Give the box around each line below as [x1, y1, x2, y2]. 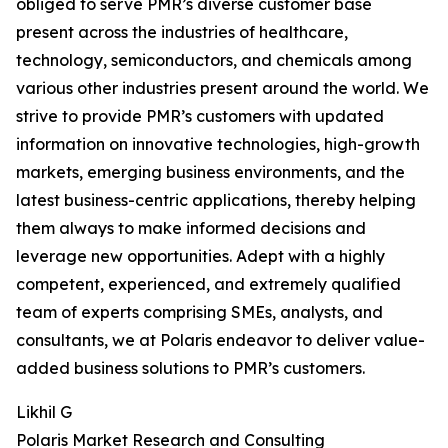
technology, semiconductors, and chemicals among [16, 50, 412, 71]
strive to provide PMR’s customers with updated [16, 106, 384, 127]
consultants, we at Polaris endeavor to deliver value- [16, 330, 425, 351]
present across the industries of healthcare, [16, 22, 348, 43]
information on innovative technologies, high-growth [16, 134, 420, 155]
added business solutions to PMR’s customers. [16, 358, 365, 379]
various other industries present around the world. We [16, 78, 429, 99]
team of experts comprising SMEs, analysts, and [16, 302, 383, 323]
